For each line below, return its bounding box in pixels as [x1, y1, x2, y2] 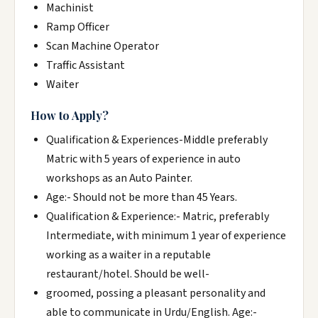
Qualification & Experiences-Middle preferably [46, 132, 268, 148]
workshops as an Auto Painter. [46, 170, 192, 186]
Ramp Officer [46, 19, 109, 35]
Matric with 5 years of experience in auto [46, 151, 241, 167]
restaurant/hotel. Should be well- [46, 266, 209, 282]
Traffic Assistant [46, 57, 125, 73]
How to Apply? [31, 108, 109, 123]
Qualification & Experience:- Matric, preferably [46, 209, 269, 224]
